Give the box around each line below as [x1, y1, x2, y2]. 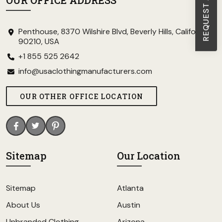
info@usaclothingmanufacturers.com [18, 66, 152, 76]
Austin [117, 200, 140, 210]
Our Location [117, 149, 180, 162]
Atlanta [117, 183, 144, 193]
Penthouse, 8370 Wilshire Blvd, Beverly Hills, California [18, 26, 209, 37]
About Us [6, 200, 40, 210]
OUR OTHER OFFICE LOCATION [20, 91, 144, 101]
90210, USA [18, 36, 59, 47]
